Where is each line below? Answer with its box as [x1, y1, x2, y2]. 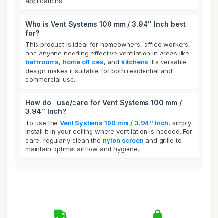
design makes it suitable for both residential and [25, 67, 172, 74]
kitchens [121, 58, 148, 66]
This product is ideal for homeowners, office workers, [25, 40, 190, 48]
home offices [63, 58, 104, 66]
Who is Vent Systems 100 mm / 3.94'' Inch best [25, 20, 186, 28]
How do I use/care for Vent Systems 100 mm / [25, 98, 182, 107]
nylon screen [103, 136, 144, 144]
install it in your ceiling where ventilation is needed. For [25, 127, 192, 135]
